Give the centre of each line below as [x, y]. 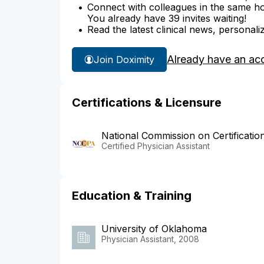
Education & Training [132, 196]
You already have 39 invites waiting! [167, 19]
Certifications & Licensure [147, 103]
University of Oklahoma [154, 229]
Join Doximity [124, 59]
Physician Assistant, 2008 [150, 239]
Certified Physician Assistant [156, 146]
